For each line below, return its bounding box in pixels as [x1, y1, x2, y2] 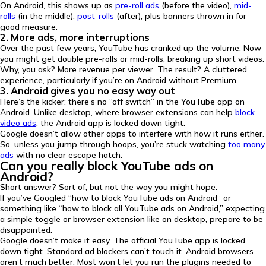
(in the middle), [15, 11, 77, 21]
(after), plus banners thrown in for [114, 11, 246, 21]
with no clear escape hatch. [14, 150, 122, 160]
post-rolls [77, 11, 114, 21]
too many [228, 139, 265, 150]
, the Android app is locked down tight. [36, 118, 185, 128]
